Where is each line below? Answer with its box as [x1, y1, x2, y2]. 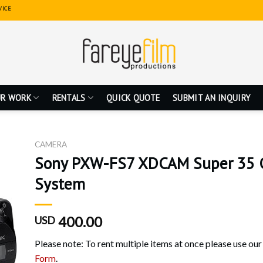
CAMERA [34, 140, 67, 149]
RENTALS [52, 92, 86, 103]
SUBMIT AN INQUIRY [173, 92, 251, 103]
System [34, 173, 85, 194]
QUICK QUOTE [106, 92, 160, 103]
